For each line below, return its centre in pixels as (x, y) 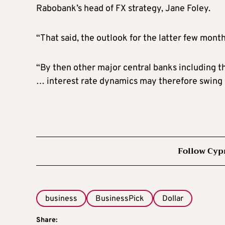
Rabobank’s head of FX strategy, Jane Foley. (123, 9)
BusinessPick (120, 199)
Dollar (173, 199)
